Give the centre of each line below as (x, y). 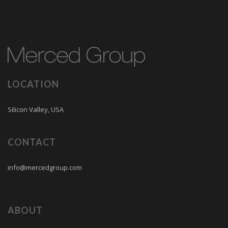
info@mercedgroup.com (45, 167)
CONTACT (32, 142)
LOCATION (33, 84)
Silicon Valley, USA (36, 109)
